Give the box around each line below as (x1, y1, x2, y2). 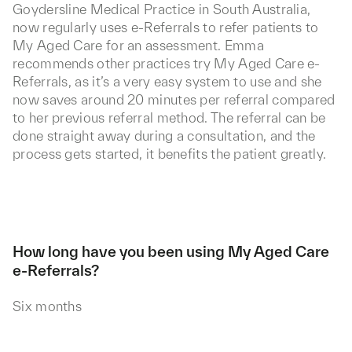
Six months (13, 299, 82, 313)
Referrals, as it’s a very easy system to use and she (13, 74, 322, 89)
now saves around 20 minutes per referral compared (13, 92, 335, 107)
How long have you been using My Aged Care (13, 243, 329, 260)
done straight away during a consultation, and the (13, 128, 316, 143)
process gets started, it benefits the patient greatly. (13, 146, 327, 161)
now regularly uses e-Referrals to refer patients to (13, 20, 319, 35)
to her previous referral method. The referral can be (13, 110, 326, 125)
